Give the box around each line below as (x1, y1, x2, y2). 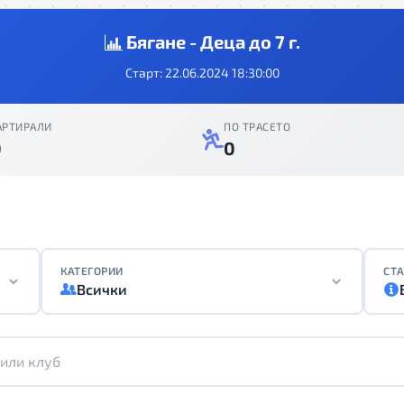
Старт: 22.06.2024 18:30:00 (124, 65, 280, 80)
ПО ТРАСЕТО (224, 120, 290, 133)
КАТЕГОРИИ (60, 264, 124, 277)
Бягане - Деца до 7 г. (122, 31, 300, 52)
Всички (77, 280, 127, 298)
